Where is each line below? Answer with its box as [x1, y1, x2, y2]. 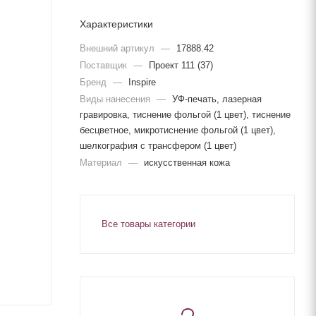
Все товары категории [102, 218, 195, 229]
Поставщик [80, 59, 130, 71]
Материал [80, 157, 125, 168]
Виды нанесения [80, 93, 153, 104]
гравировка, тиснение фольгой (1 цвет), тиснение [80, 109, 291, 120]
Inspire [128, 76, 156, 87]
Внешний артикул [80, 42, 157, 54]
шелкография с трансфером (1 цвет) [80, 140, 236, 151]
